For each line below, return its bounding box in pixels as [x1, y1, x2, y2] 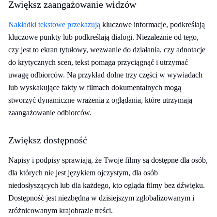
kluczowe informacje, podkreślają [100, 20, 205, 29]
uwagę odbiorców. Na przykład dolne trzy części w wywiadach [8, 71, 202, 79]
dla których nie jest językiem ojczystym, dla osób [8, 169, 158, 177]
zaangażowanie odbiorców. [8, 108, 92, 117]
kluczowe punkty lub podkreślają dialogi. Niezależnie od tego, [8, 33, 199, 41]
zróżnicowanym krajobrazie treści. [8, 206, 113, 215]
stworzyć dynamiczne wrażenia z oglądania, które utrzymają [8, 96, 192, 104]
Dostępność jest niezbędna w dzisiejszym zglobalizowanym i [8, 194, 194, 202]
